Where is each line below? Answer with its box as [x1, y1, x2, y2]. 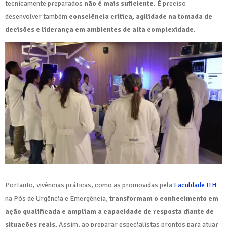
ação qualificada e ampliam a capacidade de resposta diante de [5, 207, 214, 216]
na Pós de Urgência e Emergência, [5, 194, 109, 203]
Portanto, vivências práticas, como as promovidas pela [5, 180, 174, 190]
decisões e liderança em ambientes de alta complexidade [5, 25, 194, 34]
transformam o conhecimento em [109, 194, 218, 203]
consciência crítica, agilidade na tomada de [69, 12, 212, 21]
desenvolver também [5, 12, 69, 21]
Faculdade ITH [174, 180, 216, 190]
